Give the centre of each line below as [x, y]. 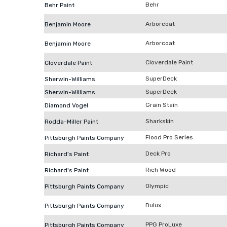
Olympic [157, 186]
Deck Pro [158, 154]
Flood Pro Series [169, 137]
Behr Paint [60, 5]
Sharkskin [160, 121]
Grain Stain [162, 105]
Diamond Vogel [66, 105]
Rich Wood [161, 170]
